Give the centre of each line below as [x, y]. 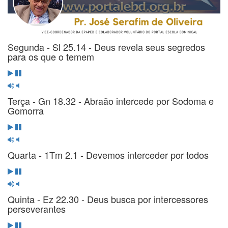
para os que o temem [51, 57]
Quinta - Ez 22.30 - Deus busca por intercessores [108, 199]
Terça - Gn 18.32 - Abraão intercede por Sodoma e [111, 101]
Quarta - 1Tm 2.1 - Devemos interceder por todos [108, 155]
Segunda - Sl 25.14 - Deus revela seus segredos [106, 47]
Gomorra [26, 111]
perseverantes [37, 209]
